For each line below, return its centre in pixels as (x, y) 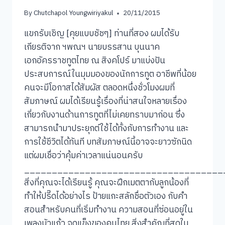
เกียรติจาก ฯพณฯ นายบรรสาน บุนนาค (92, 47)
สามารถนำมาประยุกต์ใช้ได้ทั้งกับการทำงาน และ (106, 129)
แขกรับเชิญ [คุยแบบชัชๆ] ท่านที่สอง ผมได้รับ (102, 34)
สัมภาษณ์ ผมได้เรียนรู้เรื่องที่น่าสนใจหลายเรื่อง (105, 102)
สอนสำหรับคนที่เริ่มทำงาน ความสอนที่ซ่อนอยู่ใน (108, 210)
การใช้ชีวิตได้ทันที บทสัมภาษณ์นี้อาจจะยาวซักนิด (108, 142)
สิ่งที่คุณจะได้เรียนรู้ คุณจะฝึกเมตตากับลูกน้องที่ (106, 183)
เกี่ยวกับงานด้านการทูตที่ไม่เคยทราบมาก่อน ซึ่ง (104, 115)
